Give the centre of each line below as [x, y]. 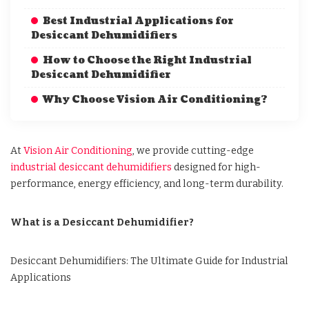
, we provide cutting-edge [193, 151]
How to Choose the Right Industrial [147, 60]
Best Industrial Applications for [138, 21]
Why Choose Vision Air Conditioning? [155, 100]
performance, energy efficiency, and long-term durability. [147, 184]
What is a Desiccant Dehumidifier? [102, 222]
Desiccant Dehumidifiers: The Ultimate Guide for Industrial [149, 261]
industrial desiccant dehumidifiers [91, 167]
